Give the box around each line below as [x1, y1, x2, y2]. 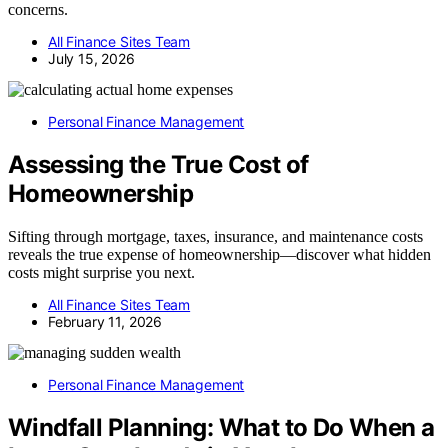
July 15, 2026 [48, 50, 135, 68]
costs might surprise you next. [8, 263, 195, 281]
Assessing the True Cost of [8, 150, 309, 180]
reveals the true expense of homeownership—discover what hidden [8, 245, 431, 263]
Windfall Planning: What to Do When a [8, 412, 435, 442]
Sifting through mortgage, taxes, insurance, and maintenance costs [8, 227, 423, 245]
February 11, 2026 [48, 312, 163, 330]
